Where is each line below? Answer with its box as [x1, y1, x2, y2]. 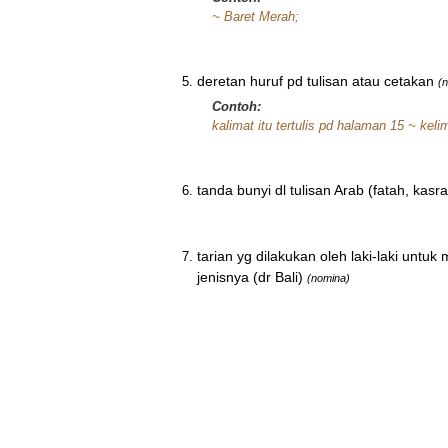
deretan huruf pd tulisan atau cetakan [197, 73, 434, 89]
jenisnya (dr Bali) [197, 269, 303, 285]
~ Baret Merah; [212, 9, 299, 24]
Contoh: [212, 99, 261, 114]
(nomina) [307, 272, 350, 284]
